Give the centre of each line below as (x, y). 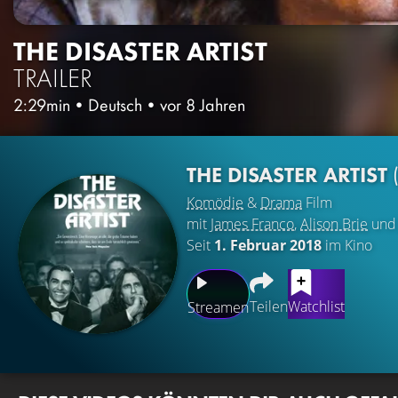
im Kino (347, 245)
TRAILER (53, 78)
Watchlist (316, 306)
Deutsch (115, 104)
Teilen (269, 306)
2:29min (42, 104)
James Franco (252, 223)
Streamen (218, 307)
